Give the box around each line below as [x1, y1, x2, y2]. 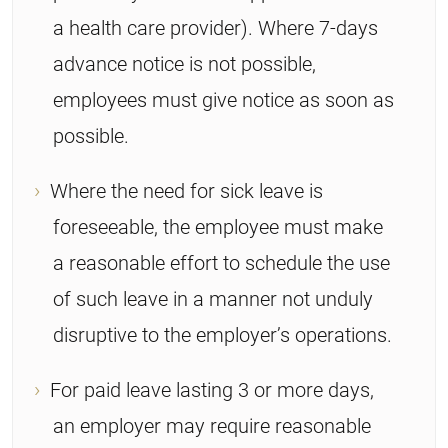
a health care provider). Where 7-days [53, 13, 378, 40]
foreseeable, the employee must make [53, 212, 383, 239]
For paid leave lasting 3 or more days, [49, 375, 374, 402]
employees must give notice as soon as [53, 85, 394, 112]
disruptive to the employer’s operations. [53, 320, 392, 347]
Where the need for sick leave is [49, 176, 323, 203]
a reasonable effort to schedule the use [53, 248, 390, 275]
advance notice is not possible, [53, 49, 316, 76]
